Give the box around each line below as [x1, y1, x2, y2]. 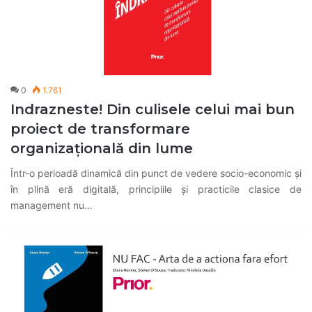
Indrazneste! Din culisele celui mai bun [10, 101, 295, 118]
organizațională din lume [10, 140, 193, 157]
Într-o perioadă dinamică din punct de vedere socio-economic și [10, 167, 302, 179]
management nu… [10, 199, 93, 211]
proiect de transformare [10, 120, 190, 137]
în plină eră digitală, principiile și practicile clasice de [10, 183, 302, 195]
